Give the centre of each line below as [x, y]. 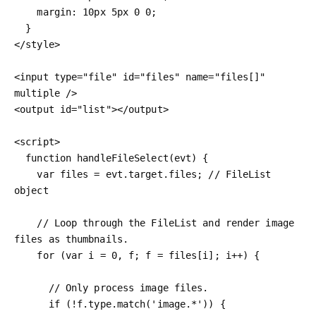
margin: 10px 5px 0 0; [26, 12]
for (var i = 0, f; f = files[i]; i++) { [26, 255]
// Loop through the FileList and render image [26, 223]
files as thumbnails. [72, 239]
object [31, 190]
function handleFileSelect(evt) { [20, 158]
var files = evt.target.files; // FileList [26, 174]
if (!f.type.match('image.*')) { [31, 304]
